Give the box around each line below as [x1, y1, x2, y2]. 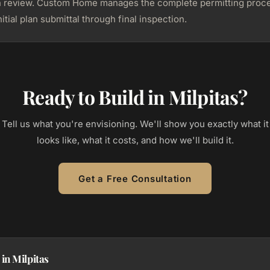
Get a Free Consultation [78, 172, 192, 184]
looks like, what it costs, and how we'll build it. [36, 134, 234, 146]
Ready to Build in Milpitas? [22, 84, 248, 110]
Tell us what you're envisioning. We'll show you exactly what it [1, 118, 269, 130]
